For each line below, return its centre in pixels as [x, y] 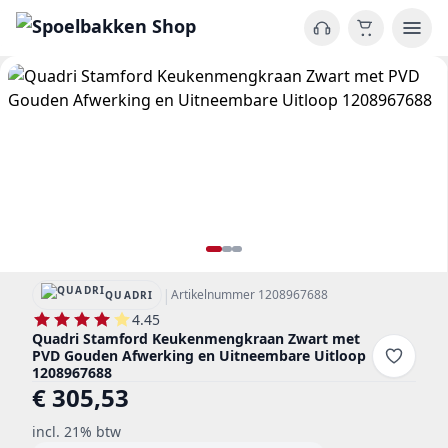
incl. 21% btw [76, 431]
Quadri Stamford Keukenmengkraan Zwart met [196, 338]
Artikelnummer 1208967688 [250, 294]
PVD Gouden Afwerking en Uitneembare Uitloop [199, 355]
